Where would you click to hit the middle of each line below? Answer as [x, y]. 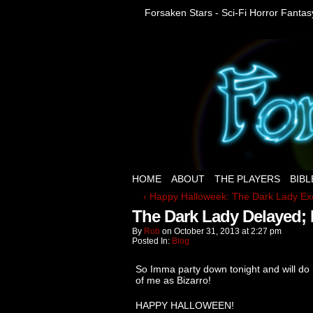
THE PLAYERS [247, 179]
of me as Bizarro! [173, 280]
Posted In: [152, 241]
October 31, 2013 [207, 231]
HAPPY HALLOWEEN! [185, 305]
